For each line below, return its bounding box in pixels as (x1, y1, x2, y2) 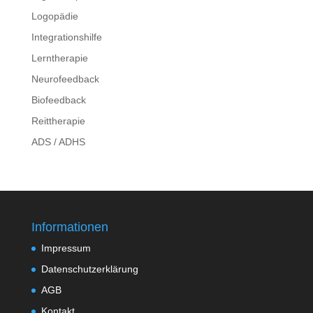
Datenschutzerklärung (41, 263, 138, 275)
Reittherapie (31, 115, 85, 126)
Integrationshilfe (31, 31, 102, 43)
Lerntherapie (31, 52, 88, 64)
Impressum (41, 242, 91, 254)
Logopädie (31, 10, 78, 22)
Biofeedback (31, 94, 86, 105)
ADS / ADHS (31, 136, 85, 147)
